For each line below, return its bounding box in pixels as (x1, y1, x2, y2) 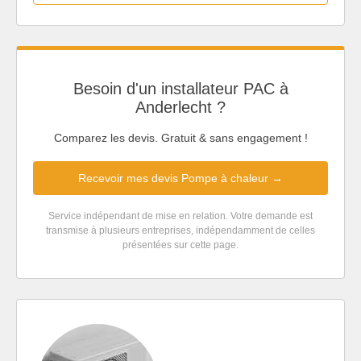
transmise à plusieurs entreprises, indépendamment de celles (46, 225, 315, 237)
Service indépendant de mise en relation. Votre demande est (48, 210, 313, 222)
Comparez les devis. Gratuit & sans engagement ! (53, 131, 308, 145)
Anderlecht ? (135, 98, 226, 116)
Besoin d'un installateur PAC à (73, 79, 288, 98)
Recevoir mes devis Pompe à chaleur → (78, 172, 283, 185)
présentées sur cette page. (122, 239, 239, 251)
